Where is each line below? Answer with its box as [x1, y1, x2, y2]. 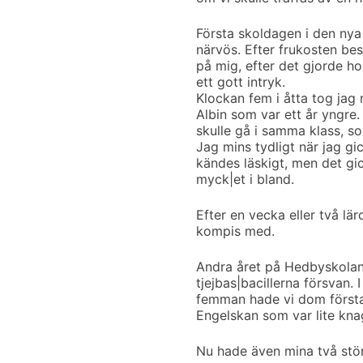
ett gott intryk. [196, 74, 285, 90]
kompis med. [196, 223, 275, 239]
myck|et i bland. [196, 171, 294, 187]
